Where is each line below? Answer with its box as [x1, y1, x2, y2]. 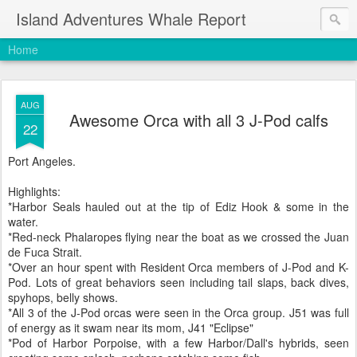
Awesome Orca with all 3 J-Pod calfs [69, 108, 328, 131]
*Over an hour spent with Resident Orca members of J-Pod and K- [8, 259, 349, 275]
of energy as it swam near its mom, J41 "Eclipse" [8, 320, 253, 335]
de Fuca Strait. [8, 244, 82, 260]
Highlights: [8, 183, 61, 199]
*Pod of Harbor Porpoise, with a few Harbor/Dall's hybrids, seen [8, 335, 349, 351]
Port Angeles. [8, 153, 76, 169]
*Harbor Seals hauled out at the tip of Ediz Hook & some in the [8, 198, 349, 214]
